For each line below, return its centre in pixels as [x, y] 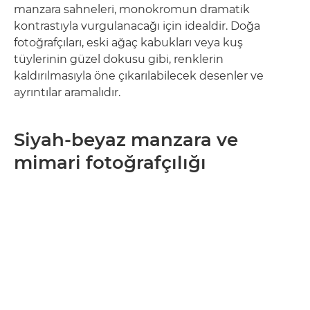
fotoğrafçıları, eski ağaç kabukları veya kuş [128, 43]
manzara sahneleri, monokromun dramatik [132, 9]
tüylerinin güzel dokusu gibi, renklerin [119, 59]
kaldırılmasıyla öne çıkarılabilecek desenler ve [139, 76]
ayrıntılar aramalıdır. [67, 92]
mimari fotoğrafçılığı [110, 163]
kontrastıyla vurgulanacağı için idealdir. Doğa [137, 26]
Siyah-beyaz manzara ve [126, 140]
